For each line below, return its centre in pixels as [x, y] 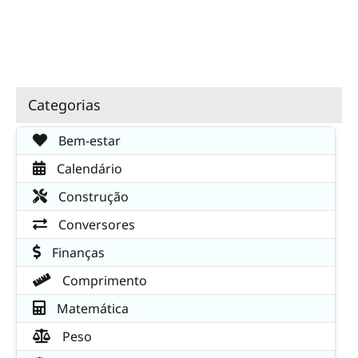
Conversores [95, 224]
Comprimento [103, 280]
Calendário [88, 168]
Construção [92, 196]
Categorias [64, 105]
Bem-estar [88, 140]
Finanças [77, 252]
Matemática [91, 308]
